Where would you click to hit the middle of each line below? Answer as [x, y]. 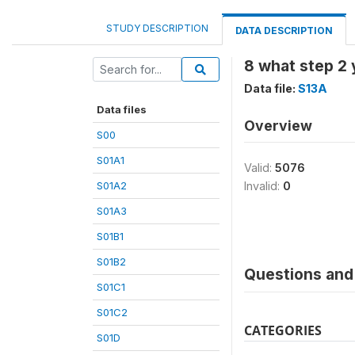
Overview [278, 126]
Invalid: [263, 186]
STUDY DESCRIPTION [157, 28]
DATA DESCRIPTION [284, 31]
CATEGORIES [283, 330]
